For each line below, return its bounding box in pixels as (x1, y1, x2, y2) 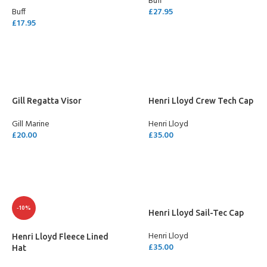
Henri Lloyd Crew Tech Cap (148, 96, 253, 105)
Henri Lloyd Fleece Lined (12, 232, 108, 241)
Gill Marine (12, 117, 49, 131)
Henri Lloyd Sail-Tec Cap (148, 208, 244, 218)
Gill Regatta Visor (12, 96, 82, 105)
